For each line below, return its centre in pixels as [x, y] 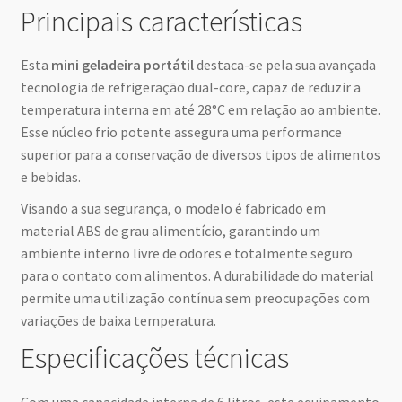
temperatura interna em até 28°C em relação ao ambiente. [200, 110]
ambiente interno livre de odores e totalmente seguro [186, 253]
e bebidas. [50, 177]
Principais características [161, 21]
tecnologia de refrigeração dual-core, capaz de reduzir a [190, 87]
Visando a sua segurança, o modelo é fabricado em [173, 209]
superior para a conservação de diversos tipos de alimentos [200, 155]
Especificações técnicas [154, 358]
